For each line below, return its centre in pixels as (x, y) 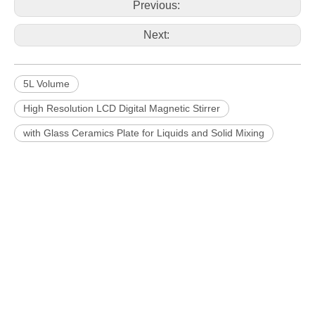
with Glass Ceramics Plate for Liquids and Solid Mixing (144, 133)
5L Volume (46, 84)
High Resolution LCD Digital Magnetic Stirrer (122, 109)
